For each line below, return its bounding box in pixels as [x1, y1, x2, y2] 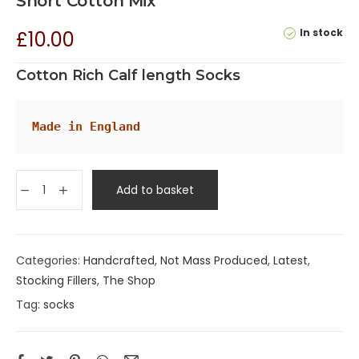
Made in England [32, 119, 140, 135]
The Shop [103, 272, 155, 289]
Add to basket [116, 182, 194, 199]
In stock [300, 26, 343, 40]
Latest [273, 252, 308, 269]
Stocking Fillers [16, 272, 97, 289]
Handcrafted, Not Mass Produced [83, 252, 268, 269]
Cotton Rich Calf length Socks [16, 67, 240, 85]
